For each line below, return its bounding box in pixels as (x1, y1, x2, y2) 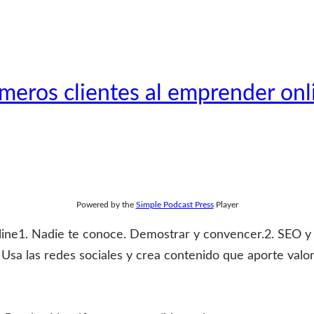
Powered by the (76, 200, 136, 209)
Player (213, 200, 238, 209)
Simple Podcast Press (135, 200, 214, 209)
